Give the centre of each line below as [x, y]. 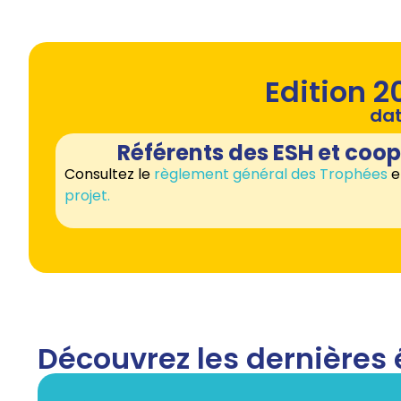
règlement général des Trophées [271, 174]
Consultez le [109, 174]
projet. [87, 195]
